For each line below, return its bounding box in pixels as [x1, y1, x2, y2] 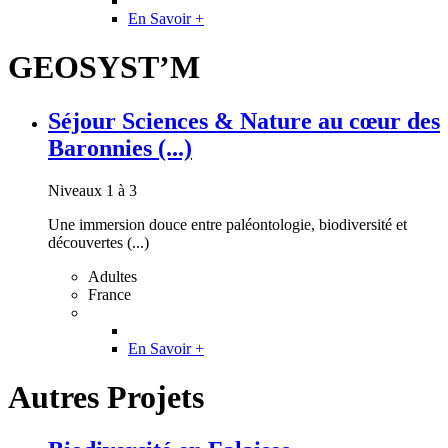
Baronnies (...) [48, 134, 192, 161]
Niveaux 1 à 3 [48, 181, 137, 199]
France [88, 285, 131, 303]
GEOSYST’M [8, 49, 200, 86]
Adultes [88, 267, 137, 285]
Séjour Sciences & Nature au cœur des [48, 107, 440, 134]
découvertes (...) [48, 233, 149, 251]
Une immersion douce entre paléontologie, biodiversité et [48, 215, 407, 233]
